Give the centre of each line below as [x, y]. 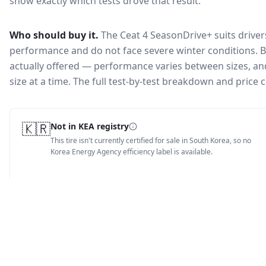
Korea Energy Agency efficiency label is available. [132, 152]
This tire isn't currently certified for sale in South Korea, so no [151, 140]
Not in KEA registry [90, 126]
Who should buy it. [54, 35]
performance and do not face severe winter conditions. [134, 50]
